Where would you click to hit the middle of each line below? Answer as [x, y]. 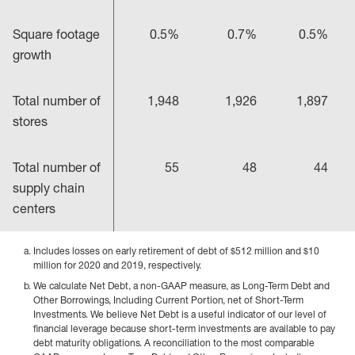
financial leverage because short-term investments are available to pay [184, 328]
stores [30, 121]
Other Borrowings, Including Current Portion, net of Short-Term [168, 300]
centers [34, 208]
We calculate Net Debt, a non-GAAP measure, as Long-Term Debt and [181, 286]
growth [32, 55]
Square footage [56, 34]
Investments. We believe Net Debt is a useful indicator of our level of [180, 314]
